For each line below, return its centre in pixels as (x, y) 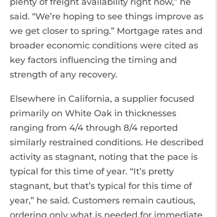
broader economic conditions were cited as (104, 46)
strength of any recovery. (63, 75)
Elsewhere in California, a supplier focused (102, 99)
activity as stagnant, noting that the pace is (104, 157)
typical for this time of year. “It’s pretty (92, 171)
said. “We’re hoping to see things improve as (107, 16)
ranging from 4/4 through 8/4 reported (94, 128)
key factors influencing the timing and (93, 60)
